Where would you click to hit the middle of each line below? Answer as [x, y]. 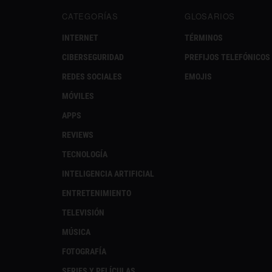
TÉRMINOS [204, 37]
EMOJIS [198, 76]
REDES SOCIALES [92, 76]
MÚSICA [76, 232]
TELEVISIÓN [83, 212]
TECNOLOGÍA [85, 154]
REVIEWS [78, 134]
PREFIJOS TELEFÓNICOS [227, 57]
